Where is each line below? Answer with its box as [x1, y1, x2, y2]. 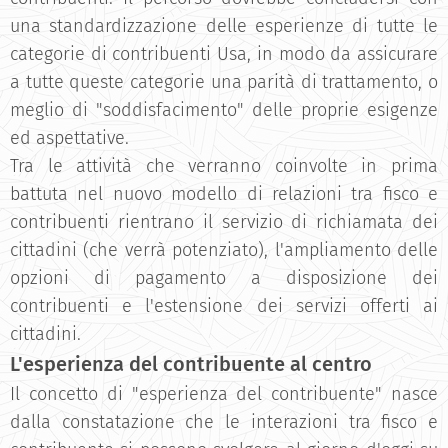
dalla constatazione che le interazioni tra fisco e [10, 411, 438, 433]
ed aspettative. [10, 127, 129, 149]
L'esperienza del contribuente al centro [10, 352, 372, 376]
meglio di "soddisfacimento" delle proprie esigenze [10, 99, 438, 121]
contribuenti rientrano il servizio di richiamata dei [10, 211, 438, 233]
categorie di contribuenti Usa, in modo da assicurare [10, 43, 438, 65]
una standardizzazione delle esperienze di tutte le [10, 15, 438, 37]
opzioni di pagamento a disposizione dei [10, 267, 438, 289]
